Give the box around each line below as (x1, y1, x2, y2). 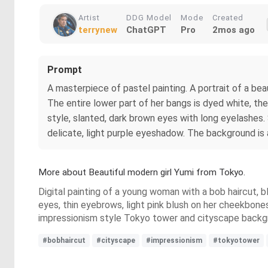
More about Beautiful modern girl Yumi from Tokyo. (38, 167, 245, 178)
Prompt (47, 64, 82, 75)
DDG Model (126, 13, 172, 22)
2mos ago (212, 25, 255, 35)
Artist (78, 13, 100, 22)
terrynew (78, 25, 117, 35)
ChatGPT (126, 25, 166, 35)
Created (212, 13, 243, 22)
